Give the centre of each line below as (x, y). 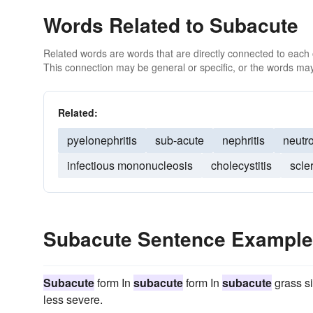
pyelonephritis (102, 140)
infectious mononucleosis (130, 165)
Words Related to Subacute (171, 25)
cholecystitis (241, 165)
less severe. (73, 299)
